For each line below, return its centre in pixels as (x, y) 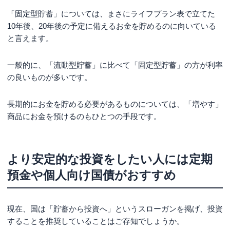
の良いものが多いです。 (50, 77)
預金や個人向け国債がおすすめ (92, 175)
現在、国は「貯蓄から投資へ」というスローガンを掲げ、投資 (115, 208)
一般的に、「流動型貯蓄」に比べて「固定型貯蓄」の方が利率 (115, 65)
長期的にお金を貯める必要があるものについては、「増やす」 (115, 104)
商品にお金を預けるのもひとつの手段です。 (84, 116)
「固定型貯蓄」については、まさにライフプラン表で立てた (111, 13)
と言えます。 (30, 38)
